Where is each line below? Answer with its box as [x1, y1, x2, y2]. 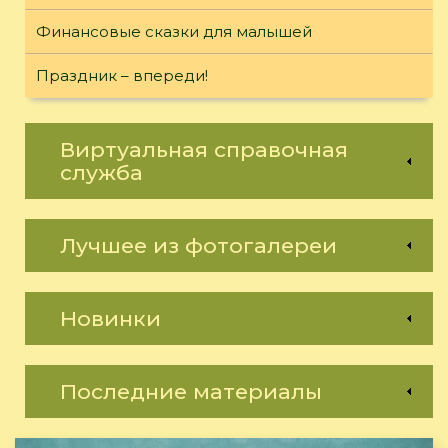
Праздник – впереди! [36, 66, 208, 86]
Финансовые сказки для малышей [36, 22, 312, 42]
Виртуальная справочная [60, 137, 348, 163]
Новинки [60, 306, 161, 332]
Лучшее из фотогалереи [60, 233, 337, 259]
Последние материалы [60, 379, 322, 405]
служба [60, 160, 143, 186]
